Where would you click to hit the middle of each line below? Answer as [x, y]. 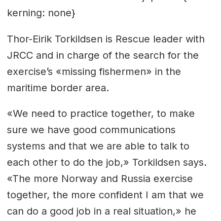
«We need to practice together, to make [101, 114]
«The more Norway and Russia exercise [100, 179]
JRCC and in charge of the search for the [103, 55]
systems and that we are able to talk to [98, 146]
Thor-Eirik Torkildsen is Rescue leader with [106, 39]
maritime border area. [58, 88]
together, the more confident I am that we [105, 195]
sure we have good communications [91, 130]
